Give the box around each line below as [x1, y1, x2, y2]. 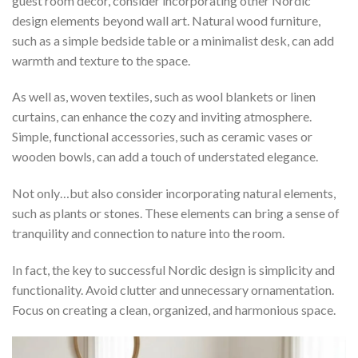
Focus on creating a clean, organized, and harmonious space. [12, 301, 336, 317]
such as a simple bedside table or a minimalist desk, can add [12, 32, 334, 48]
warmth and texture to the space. [12, 52, 190, 68]
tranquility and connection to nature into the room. [12, 225, 284, 241]
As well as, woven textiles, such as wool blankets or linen [12, 89, 316, 105]
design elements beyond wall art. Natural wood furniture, [12, 12, 320, 28]
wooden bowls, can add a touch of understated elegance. [12, 149, 318, 165]
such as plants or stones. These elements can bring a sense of [12, 205, 340, 221]
